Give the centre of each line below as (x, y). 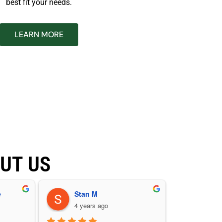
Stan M (86, 194)
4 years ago (91, 205)
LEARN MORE (39, 34)
